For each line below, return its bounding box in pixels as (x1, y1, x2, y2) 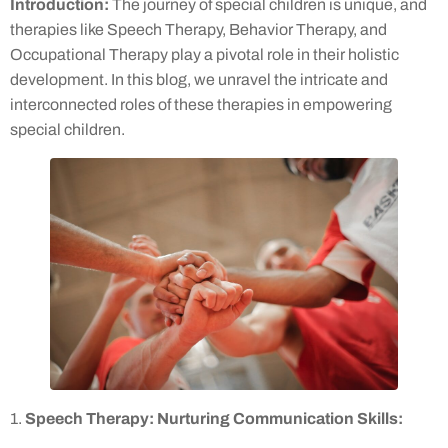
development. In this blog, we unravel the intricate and (10, 71, 388, 89)
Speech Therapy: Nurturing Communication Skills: (25, 410, 403, 428)
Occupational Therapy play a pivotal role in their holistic (10, 46, 399, 64)
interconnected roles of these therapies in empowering (10, 96, 392, 114)
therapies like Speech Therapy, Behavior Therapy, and (10, 21, 387, 39)
